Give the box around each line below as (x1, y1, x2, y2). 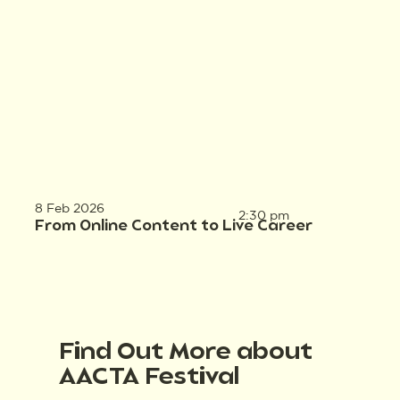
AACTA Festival (59, 365, 240, 390)
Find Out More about (59, 340, 313, 365)
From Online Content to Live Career (34, 220, 312, 235)
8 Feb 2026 (34, 201, 104, 216)
